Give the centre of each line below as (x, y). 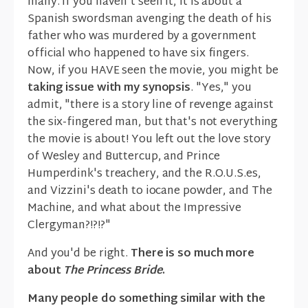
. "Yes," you (221, 89)
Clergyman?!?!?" (69, 226)
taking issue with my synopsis (109, 89)
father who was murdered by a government (142, 37)
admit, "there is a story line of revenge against (151, 106)
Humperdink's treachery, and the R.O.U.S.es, (144, 175)
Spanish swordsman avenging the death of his (150, 20)
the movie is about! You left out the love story (150, 140)
